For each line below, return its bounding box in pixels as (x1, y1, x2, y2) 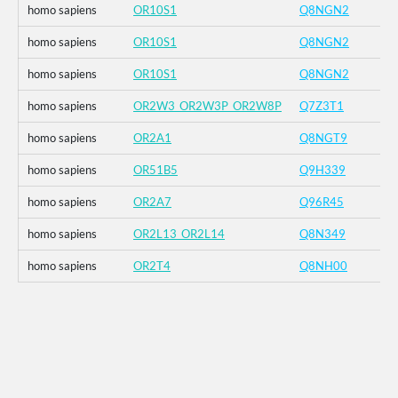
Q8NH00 (299, 259, 347, 274)
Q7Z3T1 (299, 99, 344, 114)
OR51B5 (133, 163, 178, 178)
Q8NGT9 (299, 131, 347, 146)
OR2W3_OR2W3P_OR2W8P (133, 99, 282, 114)
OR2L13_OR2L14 (133, 227, 225, 242)
